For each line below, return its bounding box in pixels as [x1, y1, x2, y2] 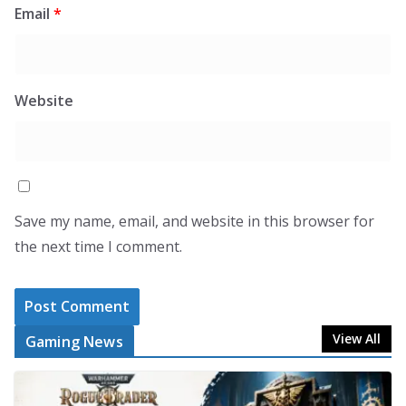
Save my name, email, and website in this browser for [14, 210, 374, 231]
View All [333, 329, 381, 347]
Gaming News [25, 331, 123, 352]
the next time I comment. [14, 236, 182, 256]
